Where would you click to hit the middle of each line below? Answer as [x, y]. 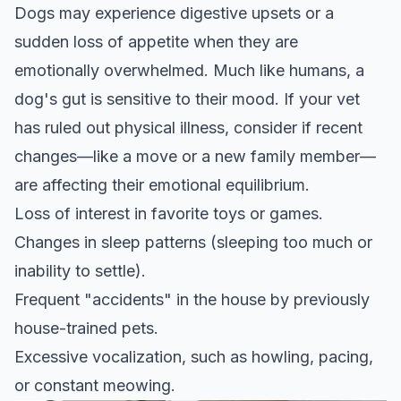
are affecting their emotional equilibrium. [162, 184]
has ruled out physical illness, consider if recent [188, 127]
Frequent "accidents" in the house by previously [192, 299]
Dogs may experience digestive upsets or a [174, 13]
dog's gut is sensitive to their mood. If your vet [187, 98]
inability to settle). [80, 270]
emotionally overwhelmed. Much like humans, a [189, 70]
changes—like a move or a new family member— [195, 156]
